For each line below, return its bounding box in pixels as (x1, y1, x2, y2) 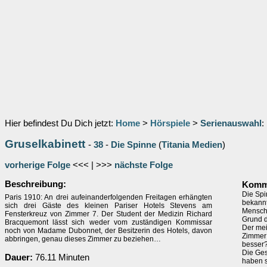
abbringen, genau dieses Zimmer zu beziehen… (5, 235, 161, 243)
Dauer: (5, 253, 33, 262)
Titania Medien (162, 140, 222, 150)
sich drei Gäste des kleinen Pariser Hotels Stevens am (5, 201, 212, 210)
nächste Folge (114, 160, 173, 170)
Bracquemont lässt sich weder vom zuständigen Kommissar (5, 218, 212, 226)
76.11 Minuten (33, 253, 89, 262)
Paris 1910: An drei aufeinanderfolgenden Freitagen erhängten (5, 193, 212, 201)
